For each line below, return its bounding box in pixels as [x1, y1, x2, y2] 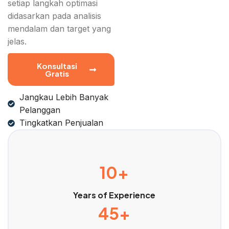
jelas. [8, 36, 27, 47]
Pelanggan [19, 105, 60, 116]
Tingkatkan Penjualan [19, 118, 103, 128]
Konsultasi [37, 61, 78, 71]
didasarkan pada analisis [8, 11, 101, 21]
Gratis [45, 68, 70, 79]
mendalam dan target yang [8, 24, 111, 34]
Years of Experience [73, 190, 156, 201]
